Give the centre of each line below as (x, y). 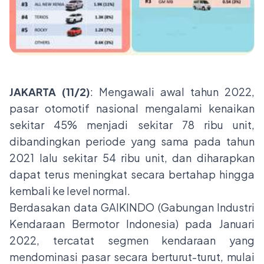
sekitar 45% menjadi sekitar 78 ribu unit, (132, 124)
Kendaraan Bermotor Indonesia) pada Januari (132, 223)
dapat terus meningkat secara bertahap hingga (132, 174)
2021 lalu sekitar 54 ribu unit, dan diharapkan (132, 157)
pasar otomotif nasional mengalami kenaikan (132, 108)
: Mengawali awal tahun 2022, (172, 91)
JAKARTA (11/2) (50, 91)
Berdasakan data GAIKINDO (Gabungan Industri (132, 207)
